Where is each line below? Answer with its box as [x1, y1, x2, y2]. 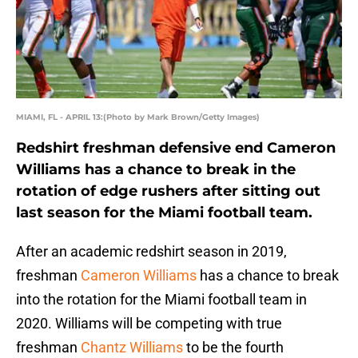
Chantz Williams [81, 339, 183, 356]
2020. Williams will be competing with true [16, 315, 282, 332]
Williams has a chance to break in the [16, 161, 296, 179]
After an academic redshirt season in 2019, [16, 243, 287, 261]
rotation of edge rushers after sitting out [16, 182, 320, 201]
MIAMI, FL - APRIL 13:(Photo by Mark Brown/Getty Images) [16, 112, 260, 123]
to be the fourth [183, 339, 284, 356]
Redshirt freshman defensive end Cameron [16, 139, 336, 157]
